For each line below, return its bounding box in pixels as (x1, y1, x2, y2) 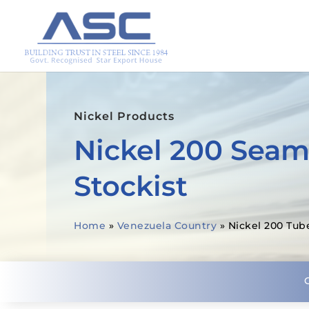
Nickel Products (74, 109, 175, 123)
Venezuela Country (117, 219, 217, 232)
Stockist (74, 168, 188, 203)
